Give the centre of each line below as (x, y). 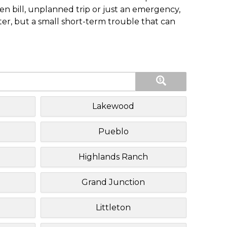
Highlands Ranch (113, 157)
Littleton (113, 207)
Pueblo (113, 131)
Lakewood (113, 106)
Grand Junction (113, 182)
